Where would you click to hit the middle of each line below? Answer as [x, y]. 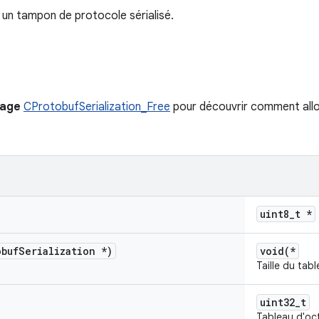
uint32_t [283, 302]
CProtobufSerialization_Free [97, 107]
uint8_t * [286, 214]
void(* [278, 251]
